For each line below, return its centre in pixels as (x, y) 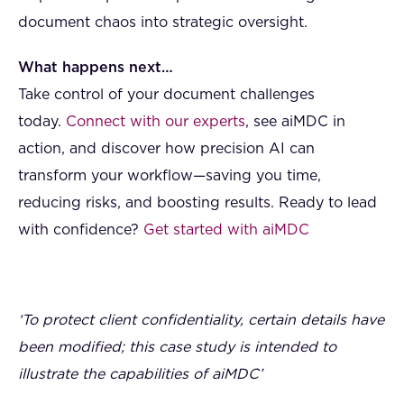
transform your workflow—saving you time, (170, 176)
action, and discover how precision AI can (166, 149)
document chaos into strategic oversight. (163, 23)
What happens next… (96, 68)
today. (42, 122)
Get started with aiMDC (226, 230)
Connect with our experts (156, 122)
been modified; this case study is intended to (177, 347)
